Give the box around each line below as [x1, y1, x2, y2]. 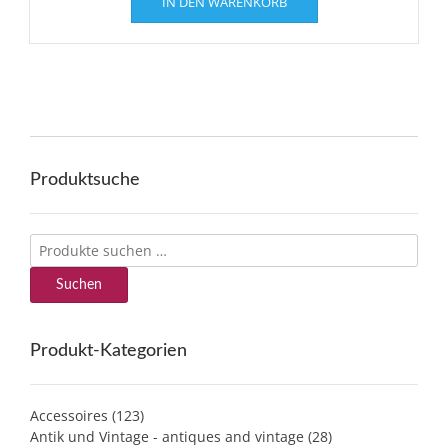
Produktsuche [30, 170, 140, 189]
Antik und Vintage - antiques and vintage [30, 426, 304, 446]
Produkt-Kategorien [30, 341, 187, 360]
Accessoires [30, 405, 108, 425]
